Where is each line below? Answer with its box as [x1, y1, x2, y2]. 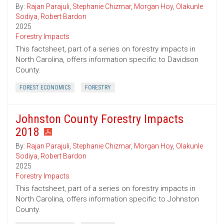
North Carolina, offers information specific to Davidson [15, 55, 198, 64]
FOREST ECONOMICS [19, 84, 70, 91]
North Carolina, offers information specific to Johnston [15, 194, 199, 204]
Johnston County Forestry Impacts [15, 112, 183, 126]
